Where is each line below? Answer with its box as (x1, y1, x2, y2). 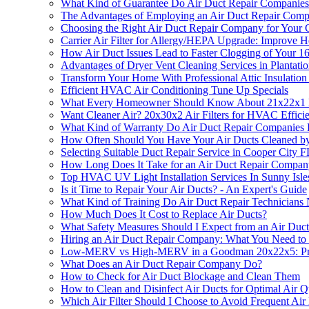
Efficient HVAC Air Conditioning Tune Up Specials (61, 84, 288, 97)
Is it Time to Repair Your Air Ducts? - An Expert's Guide (61, 183, 307, 196)
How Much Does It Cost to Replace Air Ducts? (61, 208, 267, 221)
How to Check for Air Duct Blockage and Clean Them (61, 270, 300, 283)
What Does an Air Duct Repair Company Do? (61, 258, 262, 270)
